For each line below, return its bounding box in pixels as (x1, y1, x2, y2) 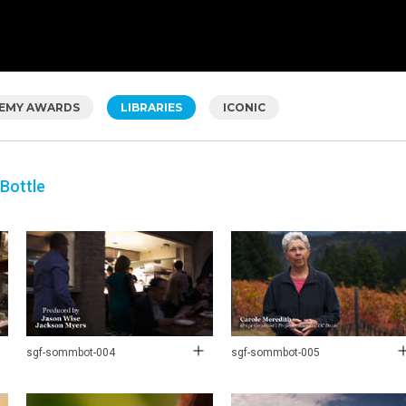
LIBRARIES (121, 100, 182, 114)
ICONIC (223, 100, 266, 114)
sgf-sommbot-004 (26, 345, 115, 359)
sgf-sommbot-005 (231, 345, 320, 359)
